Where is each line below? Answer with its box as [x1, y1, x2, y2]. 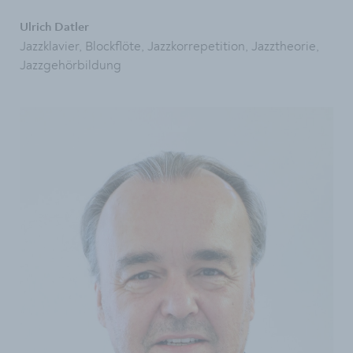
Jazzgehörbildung [20, 58, 121, 73]
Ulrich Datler [20, 21, 89, 34]
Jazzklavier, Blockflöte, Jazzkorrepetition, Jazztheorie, [20, 39, 319, 54]
